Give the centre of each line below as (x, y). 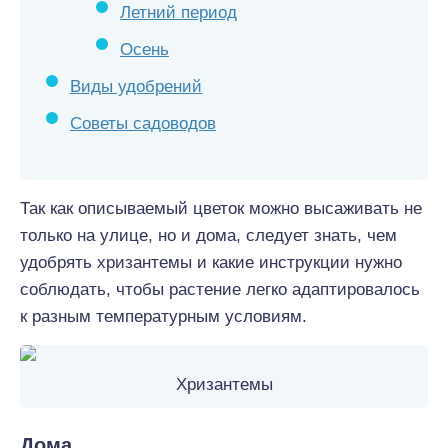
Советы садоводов (143, 123)
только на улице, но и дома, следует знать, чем (208, 235)
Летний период (178, 12)
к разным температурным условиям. (163, 316)
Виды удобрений (136, 86)
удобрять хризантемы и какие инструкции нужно (211, 262)
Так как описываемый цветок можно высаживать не (221, 208)
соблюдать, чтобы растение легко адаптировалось (220, 289)
